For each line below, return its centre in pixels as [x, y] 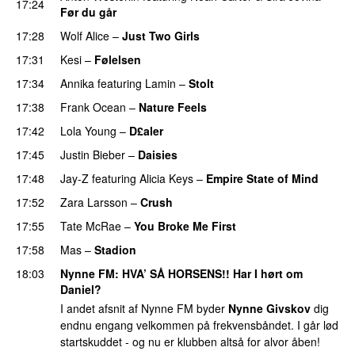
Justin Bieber [93, 154]
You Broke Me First [185, 225]
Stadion [115, 249]
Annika [77, 83]
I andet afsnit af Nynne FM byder [144, 309]
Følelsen [118, 59]
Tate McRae [91, 225]
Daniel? [81, 289]
